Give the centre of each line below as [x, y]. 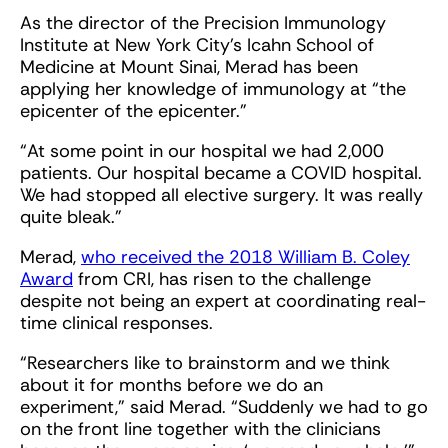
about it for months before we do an [171, 385]
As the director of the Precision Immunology [203, 23]
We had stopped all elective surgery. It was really [221, 195]
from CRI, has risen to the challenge [222, 279]
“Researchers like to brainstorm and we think [205, 363]
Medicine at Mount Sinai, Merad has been [189, 67]
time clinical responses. [116, 323]
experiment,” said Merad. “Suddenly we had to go [224, 407]
